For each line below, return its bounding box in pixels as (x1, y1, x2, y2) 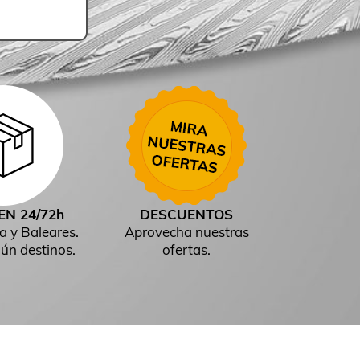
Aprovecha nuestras (124, 223, 249, 241)
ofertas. (162, 241, 211, 259)
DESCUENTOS (140, 206, 233, 223)
